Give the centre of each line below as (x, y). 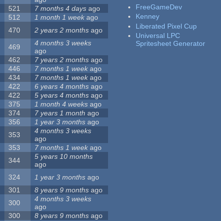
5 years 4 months (62, 95)
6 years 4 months (62, 87)
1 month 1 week (60, 18)
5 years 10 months (64, 157)
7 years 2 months (62, 60)
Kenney (148, 17)
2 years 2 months (62, 30)
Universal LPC (158, 36)
